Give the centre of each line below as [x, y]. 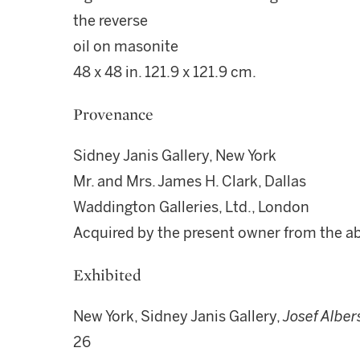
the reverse [110, 21]
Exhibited [107, 275]
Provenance [113, 114]
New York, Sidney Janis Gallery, [178, 317]
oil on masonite [126, 47]
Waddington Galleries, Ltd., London [191, 207]
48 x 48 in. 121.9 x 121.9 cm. [165, 72]
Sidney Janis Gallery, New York [175, 156]
